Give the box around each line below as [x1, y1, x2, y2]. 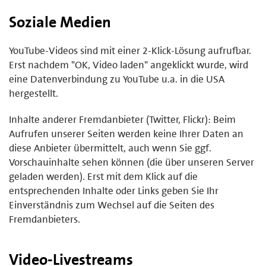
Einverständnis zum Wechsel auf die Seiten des [9, 198, 214, 211]
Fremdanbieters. [9, 212, 80, 226]
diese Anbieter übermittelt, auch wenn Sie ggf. [9, 141, 211, 154]
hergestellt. [9, 86, 58, 100]
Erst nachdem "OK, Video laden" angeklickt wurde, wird [9, 58, 248, 71]
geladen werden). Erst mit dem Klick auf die [9, 169, 198, 183]
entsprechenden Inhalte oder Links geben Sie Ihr [9, 183, 218, 197]
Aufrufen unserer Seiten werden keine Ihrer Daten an [9, 126, 243, 140]
